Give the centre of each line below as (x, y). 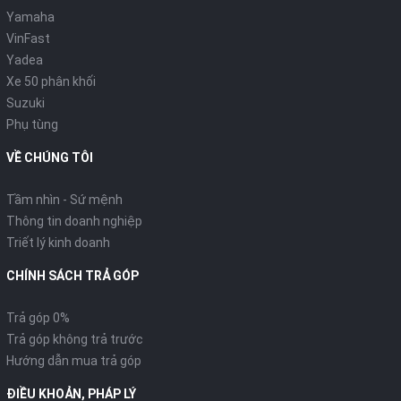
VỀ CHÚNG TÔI (50, 158)
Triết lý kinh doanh (58, 243)
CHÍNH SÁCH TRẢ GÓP (73, 276)
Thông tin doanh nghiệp (74, 222)
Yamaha (30, 17)
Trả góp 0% (38, 318)
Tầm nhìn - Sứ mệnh (64, 200)
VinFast (28, 39)
